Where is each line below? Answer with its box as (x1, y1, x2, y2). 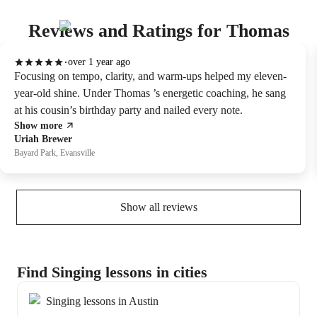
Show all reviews (120, 201, 197, 213)
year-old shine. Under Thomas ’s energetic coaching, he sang (14, 87, 286, 99)
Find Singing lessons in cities (17, 263, 207, 281)
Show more (14, 120, 62, 131)
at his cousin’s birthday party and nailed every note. (14, 104, 243, 116)
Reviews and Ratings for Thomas (28, 21, 289, 41)
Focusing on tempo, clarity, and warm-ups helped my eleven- (14, 70, 287, 82)
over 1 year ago (68, 57, 130, 67)
